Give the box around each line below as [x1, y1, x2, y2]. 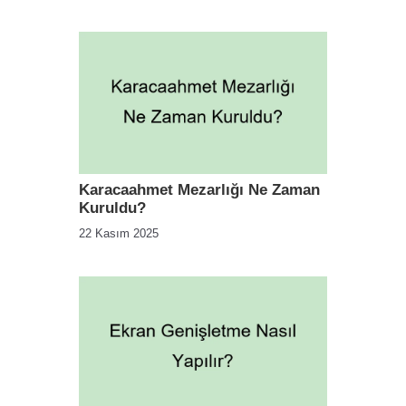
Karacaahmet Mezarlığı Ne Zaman [79, 180, 320, 198]
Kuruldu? [79, 198, 146, 217]
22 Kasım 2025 [79, 226, 159, 240]
